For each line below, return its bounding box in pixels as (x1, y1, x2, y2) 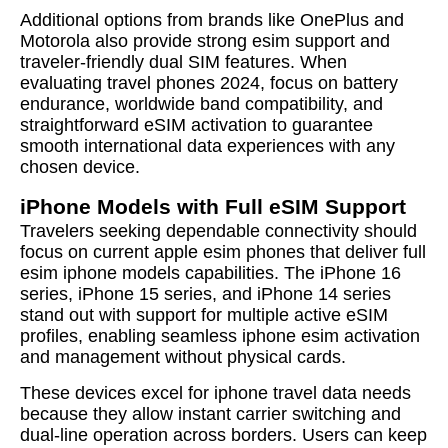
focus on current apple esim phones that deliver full (20, 242, 426, 262)
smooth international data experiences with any (20, 136, 395, 156)
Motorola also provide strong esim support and (20, 31, 390, 51)
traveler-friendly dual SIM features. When (20, 52, 347, 72)
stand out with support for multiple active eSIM (20, 305, 388, 325)
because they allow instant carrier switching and (20, 404, 401, 424)
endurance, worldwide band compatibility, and (20, 94, 383, 114)
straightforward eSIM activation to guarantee (20, 115, 373, 135)
